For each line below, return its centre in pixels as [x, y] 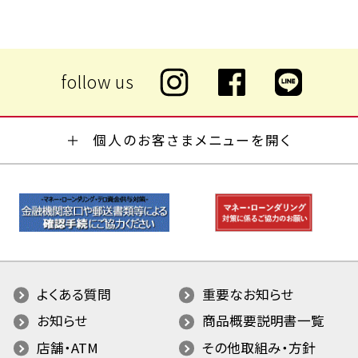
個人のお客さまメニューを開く [193, 140]
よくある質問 [74, 294]
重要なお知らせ [248, 294]
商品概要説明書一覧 [264, 321]
